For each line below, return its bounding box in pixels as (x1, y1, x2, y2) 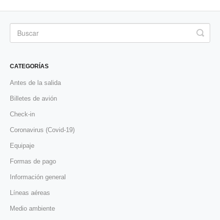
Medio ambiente (10, 205, 55, 213)
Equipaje (10, 142, 34, 150)
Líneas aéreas (10, 189, 50, 197)
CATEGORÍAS (10, 63, 49, 70)
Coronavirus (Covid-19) (10, 126, 75, 134)
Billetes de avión (10, 95, 57, 103)
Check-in (10, 110, 35, 118)
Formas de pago (10, 158, 56, 165)
